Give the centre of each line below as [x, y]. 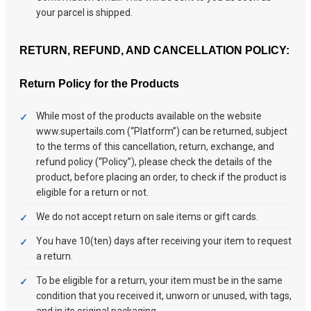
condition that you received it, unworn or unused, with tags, [164, 296]
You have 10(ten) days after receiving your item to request [164, 241]
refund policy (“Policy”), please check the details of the [154, 162]
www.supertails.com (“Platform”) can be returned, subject [162, 132]
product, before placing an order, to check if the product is [161, 177]
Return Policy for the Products [99, 83]
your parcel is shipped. [84, 12]
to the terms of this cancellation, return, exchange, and [155, 147]
